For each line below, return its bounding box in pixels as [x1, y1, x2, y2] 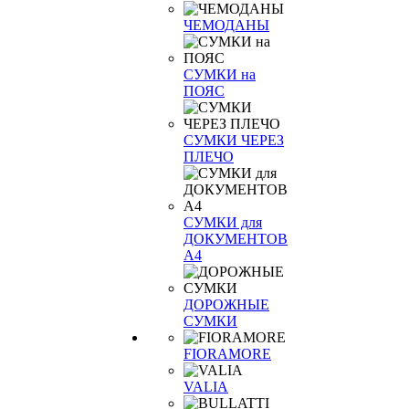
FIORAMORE [184, 346, 271, 362]
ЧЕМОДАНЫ [184, 17, 269, 33]
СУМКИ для [184, 215, 262, 230]
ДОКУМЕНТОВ [184, 231, 288, 246]
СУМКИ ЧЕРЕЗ [184, 132, 284, 148]
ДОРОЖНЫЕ [184, 297, 269, 312]
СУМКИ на [184, 67, 256, 82]
